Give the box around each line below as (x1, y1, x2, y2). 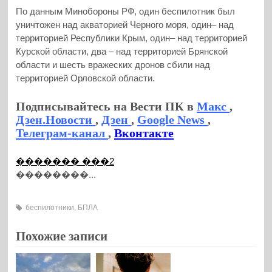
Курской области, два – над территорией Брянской (16, 46, 228, 56)
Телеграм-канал (16, 126, 109, 140)
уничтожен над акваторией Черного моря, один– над (16, 19, 234, 30)
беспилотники (25, 203, 75, 212)
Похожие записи (16, 229, 108, 244)
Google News (137, 113, 208, 127)
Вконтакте (114, 126, 174, 140)
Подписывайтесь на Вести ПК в (16, 100, 197, 114)
